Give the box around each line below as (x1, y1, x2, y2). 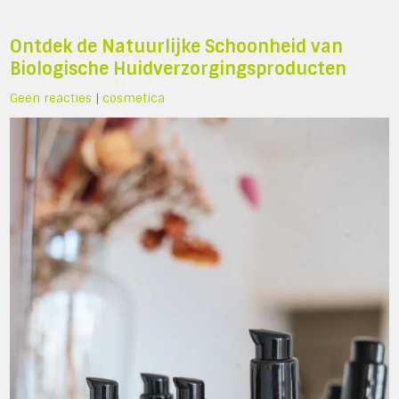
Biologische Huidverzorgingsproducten (10, 58, 347, 81)
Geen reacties (10, 91, 93, 107)
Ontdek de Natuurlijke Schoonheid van (10, 36, 344, 59)
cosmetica (102, 91, 166, 107)
